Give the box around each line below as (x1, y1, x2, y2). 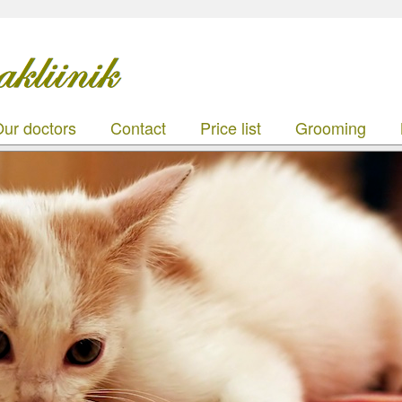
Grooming (295, 116, 366, 139)
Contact (110, 116, 166, 139)
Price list (200, 116, 261, 139)
